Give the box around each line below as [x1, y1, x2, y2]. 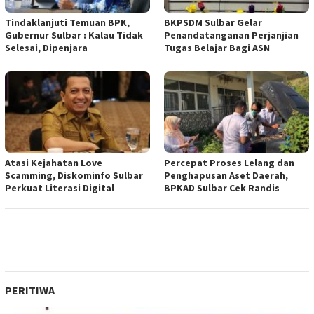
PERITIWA [5, 282, 55, 297]
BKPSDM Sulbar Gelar [164, 15, 262, 29]
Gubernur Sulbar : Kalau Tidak [5, 28, 143, 41]
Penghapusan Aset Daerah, [164, 168, 288, 182]
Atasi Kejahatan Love [5, 156, 102, 169]
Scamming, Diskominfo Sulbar [5, 168, 143, 182]
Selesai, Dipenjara [5, 41, 88, 54]
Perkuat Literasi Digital [5, 181, 114, 194]
